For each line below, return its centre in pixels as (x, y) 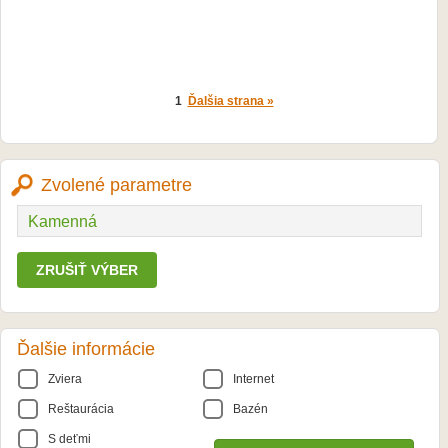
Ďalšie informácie (86, 349)
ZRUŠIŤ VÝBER (87, 270)
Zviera (65, 379)
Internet (253, 379)
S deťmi (69, 439)
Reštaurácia (81, 409)
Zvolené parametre (116, 185)
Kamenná (62, 221)
